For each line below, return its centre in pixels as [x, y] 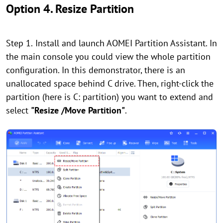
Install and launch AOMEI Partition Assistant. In [126, 43]
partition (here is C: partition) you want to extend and [110, 97]
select [18, 110]
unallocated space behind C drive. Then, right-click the [110, 83]
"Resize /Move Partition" [78, 110]
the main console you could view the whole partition [108, 56]
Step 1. [19, 43]
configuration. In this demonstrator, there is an [96, 70]
